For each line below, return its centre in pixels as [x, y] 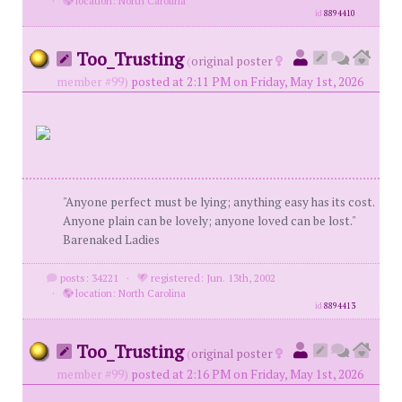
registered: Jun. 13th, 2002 [211, 278]
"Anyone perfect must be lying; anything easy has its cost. [218, 202]
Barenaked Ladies [111, 240]
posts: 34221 [87, 278]
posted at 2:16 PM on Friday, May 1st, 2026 [247, 374]
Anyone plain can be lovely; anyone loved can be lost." [209, 221]
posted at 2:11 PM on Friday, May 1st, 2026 [247, 82]
